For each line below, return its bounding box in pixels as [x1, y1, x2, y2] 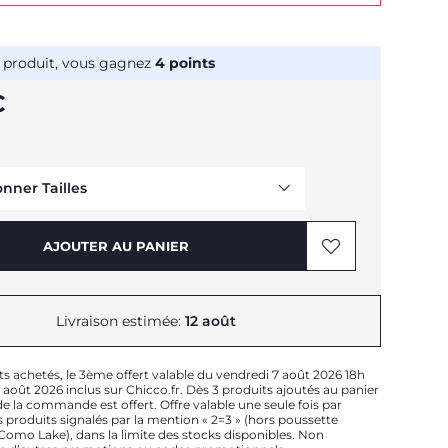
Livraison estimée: [56, 312, 185, 330]
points [165, 54, 215, 72]
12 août [185, 312, 236, 330]
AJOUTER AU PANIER [43, 238, 189, 254]
